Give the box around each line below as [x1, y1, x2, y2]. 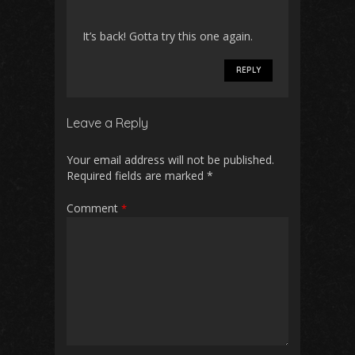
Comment [67, 200, 121, 216]
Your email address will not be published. [67, 151, 274, 167]
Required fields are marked [67, 167, 207, 183]
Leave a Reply [67, 114, 148, 131]
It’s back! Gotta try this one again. [82, 28, 253, 44]
